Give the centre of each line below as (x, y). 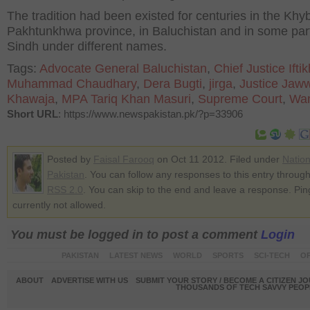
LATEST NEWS (136, 255)
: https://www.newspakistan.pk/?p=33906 (151, 114)
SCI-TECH (272, 255)
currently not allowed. (59, 205)
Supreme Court (240, 99)
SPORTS (228, 255)
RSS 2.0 (65, 190)
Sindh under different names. (87, 46)
